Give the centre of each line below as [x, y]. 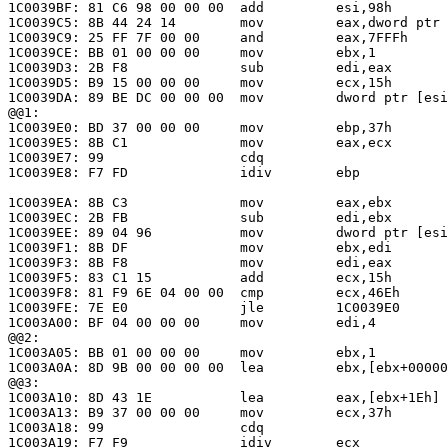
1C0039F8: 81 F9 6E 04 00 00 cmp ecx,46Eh [204, 292]
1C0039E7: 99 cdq [136, 157]
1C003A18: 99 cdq [136, 427]
